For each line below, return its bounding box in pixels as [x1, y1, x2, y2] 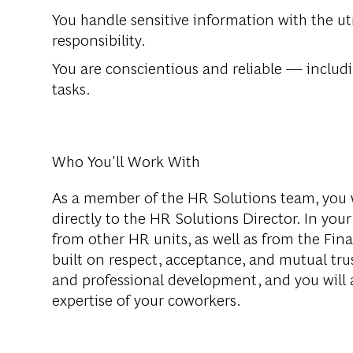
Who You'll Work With [52, 150, 200, 172]
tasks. [52, 77, 91, 99]
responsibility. [52, 28, 146, 50]
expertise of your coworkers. [52, 288, 241, 310]
